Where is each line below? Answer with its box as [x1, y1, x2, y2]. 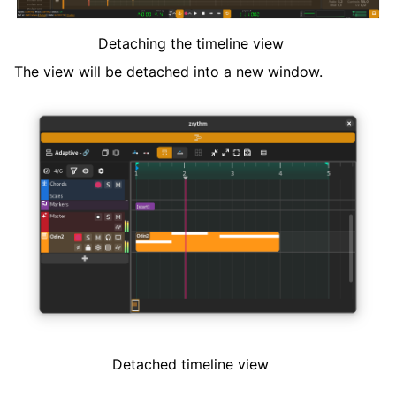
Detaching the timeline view [97, 34, 284, 52]
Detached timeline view [112, 354, 269, 373]
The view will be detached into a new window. [14, 62, 323, 80]
